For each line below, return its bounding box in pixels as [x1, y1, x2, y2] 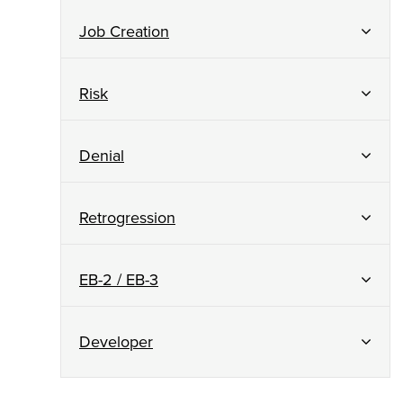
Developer [79, 330, 153, 353]
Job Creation [79, 20, 169, 42]
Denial [79, 144, 124, 166]
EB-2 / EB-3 [79, 268, 158, 291]
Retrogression [79, 206, 175, 228]
